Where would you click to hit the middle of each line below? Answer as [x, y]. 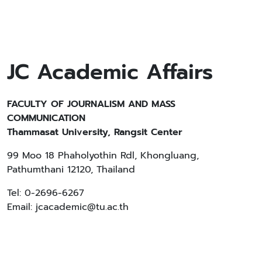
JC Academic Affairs [110, 72]
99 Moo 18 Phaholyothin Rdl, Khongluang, [103, 155]
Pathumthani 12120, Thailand [71, 169]
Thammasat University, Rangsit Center [95, 132]
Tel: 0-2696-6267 [46, 193]
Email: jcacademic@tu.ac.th [68, 207]
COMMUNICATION [46, 118]
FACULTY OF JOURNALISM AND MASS [91, 104]
